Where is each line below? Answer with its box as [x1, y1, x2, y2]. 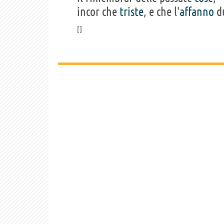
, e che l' [143, 4, 179, 18]
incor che [77, 4, 119, 18]
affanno [179, 4, 214, 18]
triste [119, 4, 143, 18]
